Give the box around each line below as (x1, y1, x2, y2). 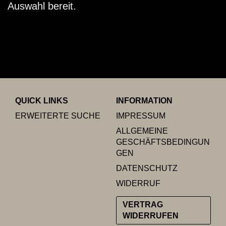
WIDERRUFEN (123, 211, 179, 220)
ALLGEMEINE (116, 127, 168, 135)
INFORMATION (116, 96, 173, 105)
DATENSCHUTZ (116, 164, 178, 173)
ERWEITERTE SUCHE (15, 111, 100, 120)
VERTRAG (123, 200, 163, 209)
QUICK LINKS (15, 96, 68, 105)
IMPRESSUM (116, 111, 166, 120)
